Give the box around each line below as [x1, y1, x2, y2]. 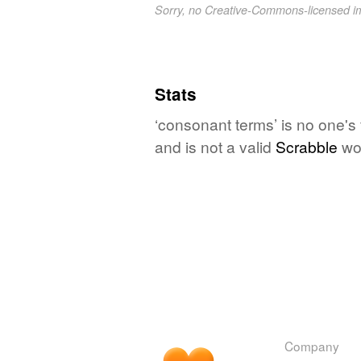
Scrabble [276, 135, 338, 157]
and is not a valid [155, 135, 276, 157]
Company [284, 336, 339, 355]
